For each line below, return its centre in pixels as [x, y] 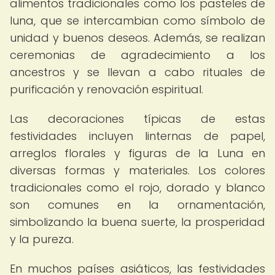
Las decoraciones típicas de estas [137, 119]
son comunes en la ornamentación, [137, 205]
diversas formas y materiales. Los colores [137, 170]
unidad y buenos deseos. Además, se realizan [137, 38]
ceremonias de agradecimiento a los [137, 55]
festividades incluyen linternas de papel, [137, 136]
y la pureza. [42, 239]
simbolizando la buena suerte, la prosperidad [137, 222]
